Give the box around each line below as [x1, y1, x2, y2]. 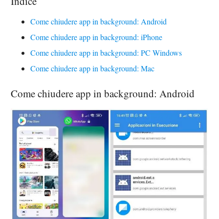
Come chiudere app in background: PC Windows [30, 47, 182, 58]
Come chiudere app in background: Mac [30, 63, 155, 73]
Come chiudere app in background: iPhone [30, 32, 163, 42]
